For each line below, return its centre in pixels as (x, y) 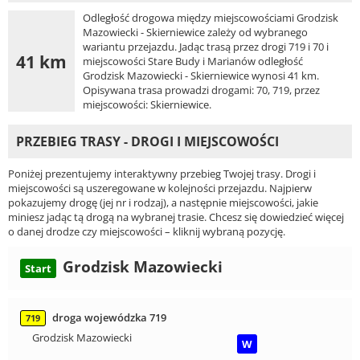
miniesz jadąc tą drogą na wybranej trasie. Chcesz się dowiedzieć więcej (176, 217)
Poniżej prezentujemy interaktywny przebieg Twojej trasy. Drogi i (162, 174)
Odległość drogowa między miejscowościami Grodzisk (211, 18)
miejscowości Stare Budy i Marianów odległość (193, 61)
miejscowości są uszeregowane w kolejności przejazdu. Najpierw (160, 188)
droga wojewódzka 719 (109, 318)
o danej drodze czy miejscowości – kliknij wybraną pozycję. (147, 232)
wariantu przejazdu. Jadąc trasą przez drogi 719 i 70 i (206, 47)
